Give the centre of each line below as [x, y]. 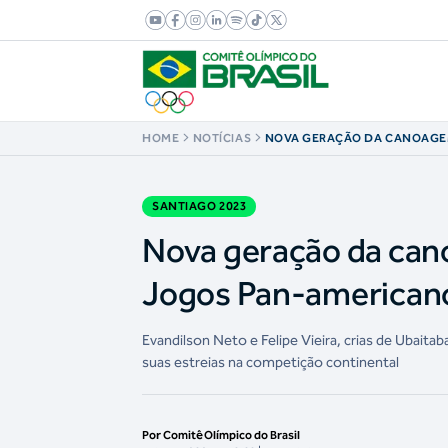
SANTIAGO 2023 [199, 206]
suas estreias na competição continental [271, 362]
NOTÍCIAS [222, 137]
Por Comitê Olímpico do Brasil [221, 435]
